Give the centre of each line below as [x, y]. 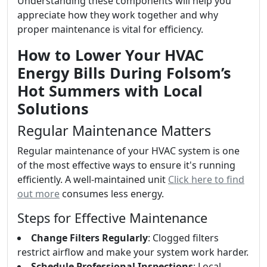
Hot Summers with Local [110, 90]
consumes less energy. [112, 193]
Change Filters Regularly [89, 237]
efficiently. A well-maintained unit [93, 179]
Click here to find [206, 179]
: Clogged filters [183, 237]
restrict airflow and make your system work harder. [133, 252]
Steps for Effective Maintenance [112, 218]
